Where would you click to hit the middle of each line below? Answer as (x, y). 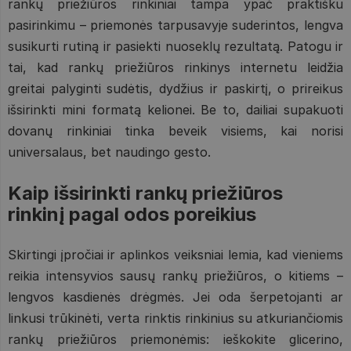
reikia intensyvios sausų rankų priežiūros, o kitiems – (175, 275)
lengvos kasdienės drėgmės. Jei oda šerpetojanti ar (175, 297)
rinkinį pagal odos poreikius (132, 214)
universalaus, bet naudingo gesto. (109, 152)
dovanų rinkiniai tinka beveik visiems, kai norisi (175, 130)
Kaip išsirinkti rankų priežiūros (145, 193)
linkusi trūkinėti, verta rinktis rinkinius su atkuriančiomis (175, 318)
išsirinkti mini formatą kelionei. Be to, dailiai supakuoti (175, 109)
